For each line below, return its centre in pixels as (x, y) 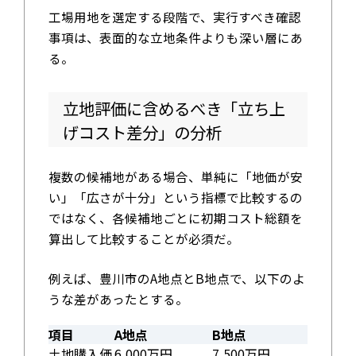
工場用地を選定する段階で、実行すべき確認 (174, 16)
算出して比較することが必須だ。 (143, 239)
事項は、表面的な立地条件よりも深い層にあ (175, 37)
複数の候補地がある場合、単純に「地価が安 (175, 177)
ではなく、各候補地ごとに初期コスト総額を (175, 218)
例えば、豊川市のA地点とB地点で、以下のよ (176, 279)
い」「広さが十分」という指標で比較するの (175, 197)
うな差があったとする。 (118, 299)
